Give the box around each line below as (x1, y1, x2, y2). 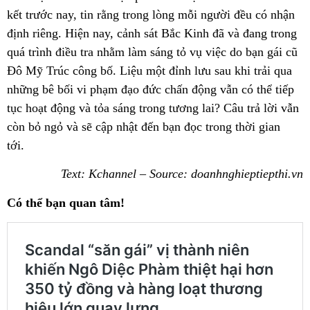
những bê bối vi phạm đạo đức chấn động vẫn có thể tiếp (7, 82, 294, 96)
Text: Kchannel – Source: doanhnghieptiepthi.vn (61, 167, 303, 181)
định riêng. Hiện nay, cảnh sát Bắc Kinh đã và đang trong (7, 26, 297, 40)
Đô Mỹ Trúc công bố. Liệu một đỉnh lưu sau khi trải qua (7, 63, 292, 77)
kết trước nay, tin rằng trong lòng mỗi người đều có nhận (7, 7, 295, 21)
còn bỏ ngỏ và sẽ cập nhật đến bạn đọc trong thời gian (7, 119, 280, 134)
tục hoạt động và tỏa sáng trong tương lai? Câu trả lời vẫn (7, 100, 299, 115)
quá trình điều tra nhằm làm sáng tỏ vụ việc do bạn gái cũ (7, 44, 298, 59)
